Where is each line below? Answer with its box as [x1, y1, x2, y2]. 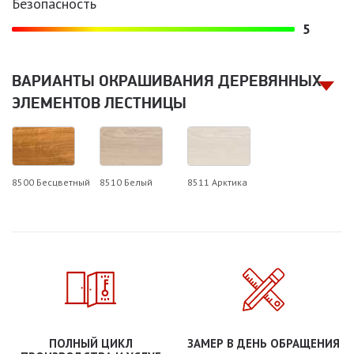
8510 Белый [100, 175, 153, 188]
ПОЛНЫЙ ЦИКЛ [48, 335, 133, 351]
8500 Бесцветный [12, 175, 90, 188]
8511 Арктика [187, 175, 247, 188]
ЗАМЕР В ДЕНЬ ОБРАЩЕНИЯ [187, 335, 340, 351]
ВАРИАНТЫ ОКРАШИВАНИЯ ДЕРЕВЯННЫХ [12, 70, 322, 90]
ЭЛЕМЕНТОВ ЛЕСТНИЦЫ [12, 92, 186, 112]
